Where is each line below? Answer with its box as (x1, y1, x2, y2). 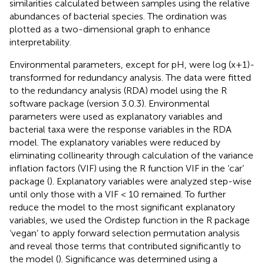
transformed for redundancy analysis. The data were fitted (9, 72, 251, 84)
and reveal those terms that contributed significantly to (9, 240, 241, 252)
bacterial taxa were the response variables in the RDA (9, 124, 232, 136)
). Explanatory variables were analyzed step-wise (49, 176, 252, 187)
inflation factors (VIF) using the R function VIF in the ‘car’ (9, 163, 244, 174)
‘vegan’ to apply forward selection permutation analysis (9, 227, 240, 239)
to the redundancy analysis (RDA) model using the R (9, 85, 227, 97)
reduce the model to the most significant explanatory (9, 202, 235, 213)
